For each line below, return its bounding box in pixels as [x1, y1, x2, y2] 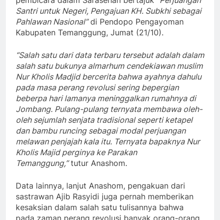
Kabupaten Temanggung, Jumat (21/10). [16, 27, 164, 38]
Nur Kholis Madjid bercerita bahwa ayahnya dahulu [16, 72, 201, 82]
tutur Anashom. [68, 158, 127, 168]
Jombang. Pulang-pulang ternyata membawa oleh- [16, 104, 202, 114]
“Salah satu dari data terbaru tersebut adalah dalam [16, 50, 204, 60]
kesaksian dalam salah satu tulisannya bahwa [16, 202, 184, 213]
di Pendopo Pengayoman [88, 17, 184, 27]
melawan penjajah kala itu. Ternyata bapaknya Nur [16, 137, 200, 147]
